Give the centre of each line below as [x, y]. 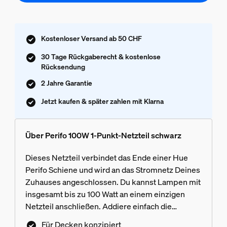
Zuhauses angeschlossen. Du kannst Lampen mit [113, 182]
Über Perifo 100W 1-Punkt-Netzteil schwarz [103, 136]
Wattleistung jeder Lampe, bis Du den [92, 219]
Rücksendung [63, 67]
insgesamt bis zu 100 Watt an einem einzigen [105, 194]
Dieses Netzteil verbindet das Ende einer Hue [106, 158]
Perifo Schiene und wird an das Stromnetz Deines [112, 170]
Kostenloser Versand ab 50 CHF [91, 39]
